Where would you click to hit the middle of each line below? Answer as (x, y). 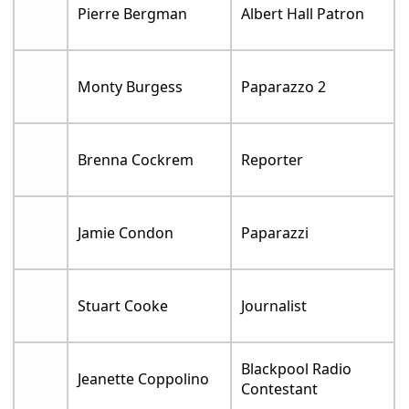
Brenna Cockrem (136, 159)
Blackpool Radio (297, 368)
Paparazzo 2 (284, 86)
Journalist (274, 305)
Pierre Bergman (133, 13)
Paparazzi (275, 232)
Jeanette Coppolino (144, 378)
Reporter (273, 159)
